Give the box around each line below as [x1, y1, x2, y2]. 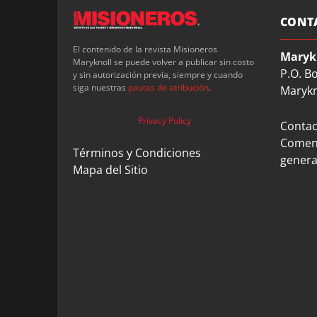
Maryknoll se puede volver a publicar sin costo [72, 55, 254, 68]
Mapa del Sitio [72, 161, 148, 178]
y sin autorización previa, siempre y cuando [72, 68, 243, 81]
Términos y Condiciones [72, 144, 201, 161]
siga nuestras [72, 81, 128, 93]
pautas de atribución [127, 81, 209, 93]
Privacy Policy [137, 114, 191, 127]
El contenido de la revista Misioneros [72, 42, 217, 55]
